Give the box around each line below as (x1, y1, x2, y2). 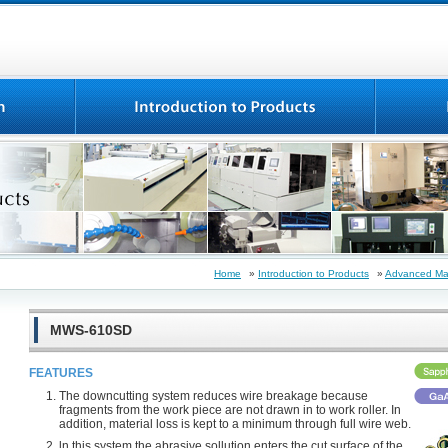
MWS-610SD (50, 322, 132, 338)
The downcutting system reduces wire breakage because (59, 389, 368, 403)
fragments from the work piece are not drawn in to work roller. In (59, 403, 401, 417)
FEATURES (29, 366, 93, 380)
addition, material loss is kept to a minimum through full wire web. (59, 417, 411, 431)
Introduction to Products (258, 268, 369, 279)
